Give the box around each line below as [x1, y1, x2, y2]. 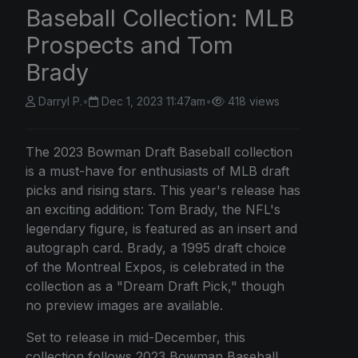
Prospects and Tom [26, 31, 233, 60]
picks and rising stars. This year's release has [26, 182, 300, 199]
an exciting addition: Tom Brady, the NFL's [26, 201, 280, 218]
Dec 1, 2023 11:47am [101, 94, 205, 109]
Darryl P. [38, 94, 82, 109]
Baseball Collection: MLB [26, 4, 294, 33]
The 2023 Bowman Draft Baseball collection [26, 144, 292, 161]
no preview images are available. [26, 297, 223, 314]
